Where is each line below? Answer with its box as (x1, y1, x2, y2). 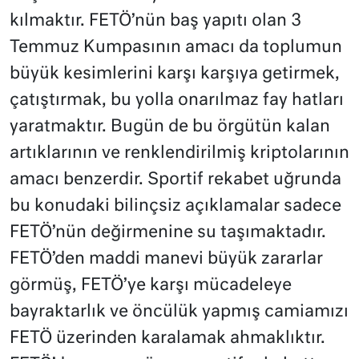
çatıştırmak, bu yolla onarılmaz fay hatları (10, 92, 344, 110)
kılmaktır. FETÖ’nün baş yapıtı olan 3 (10, 13, 301, 30)
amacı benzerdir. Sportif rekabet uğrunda (10, 171, 341, 189)
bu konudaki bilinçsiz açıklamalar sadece (10, 198, 341, 216)
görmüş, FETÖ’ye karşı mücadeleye (10, 277, 292, 295)
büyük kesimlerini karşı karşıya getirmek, (10, 66, 340, 83)
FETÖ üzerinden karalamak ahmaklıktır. (10, 330, 325, 348)
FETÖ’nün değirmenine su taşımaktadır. (10, 224, 326, 242)
